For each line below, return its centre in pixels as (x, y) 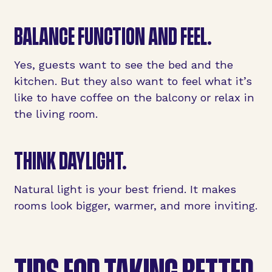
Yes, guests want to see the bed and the (123, 64)
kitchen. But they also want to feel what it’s (133, 81)
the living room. (56, 114)
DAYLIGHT (90, 160)
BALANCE (46, 35)
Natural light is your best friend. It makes (125, 189)
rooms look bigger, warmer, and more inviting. (135, 206)
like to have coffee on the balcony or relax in (134, 97)
